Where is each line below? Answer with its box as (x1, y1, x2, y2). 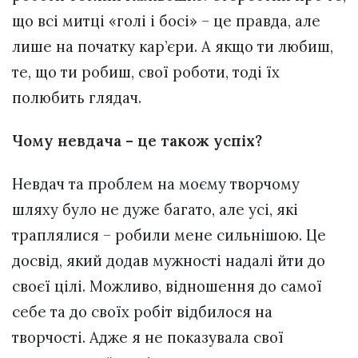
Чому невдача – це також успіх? (12, 131, 262, 151)
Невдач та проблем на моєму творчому (12, 174, 300, 194)
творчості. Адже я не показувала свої (12, 328, 284, 348)
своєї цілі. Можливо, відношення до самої (12, 276, 322, 296)
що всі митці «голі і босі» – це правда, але (12, 10, 320, 30)
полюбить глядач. (12, 87, 141, 107)
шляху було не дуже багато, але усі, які (12, 200, 298, 220)
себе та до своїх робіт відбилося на (12, 302, 272, 322)
